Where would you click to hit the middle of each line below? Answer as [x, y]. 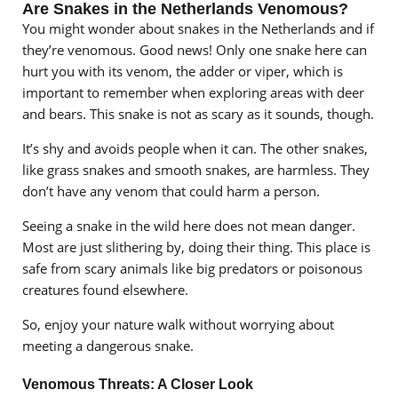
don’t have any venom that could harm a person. [171, 191]
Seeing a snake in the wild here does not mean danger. [189, 225]
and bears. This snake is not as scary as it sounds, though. [198, 113]
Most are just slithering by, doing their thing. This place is [196, 247]
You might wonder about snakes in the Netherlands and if [198, 28]
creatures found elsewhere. [105, 289]
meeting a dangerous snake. [108, 345]
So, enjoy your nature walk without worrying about [178, 324]
